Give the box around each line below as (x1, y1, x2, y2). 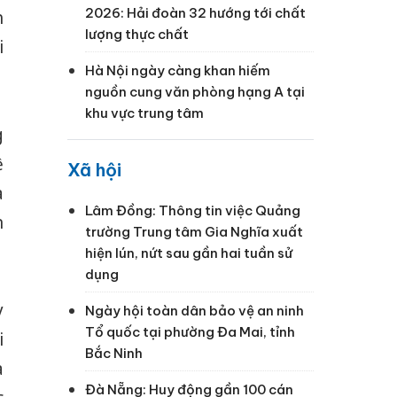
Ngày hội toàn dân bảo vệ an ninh (85, 301, 304, 319)
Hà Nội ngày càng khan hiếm (85, 61, 270, 79)
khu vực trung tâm (85, 104, 204, 121)
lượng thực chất (85, 25, 189, 43)
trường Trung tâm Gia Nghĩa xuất (85, 222, 303, 240)
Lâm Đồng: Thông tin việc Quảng (85, 201, 300, 219)
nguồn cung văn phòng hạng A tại (85, 82, 305, 100)
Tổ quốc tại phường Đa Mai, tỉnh (85, 323, 295, 340)
